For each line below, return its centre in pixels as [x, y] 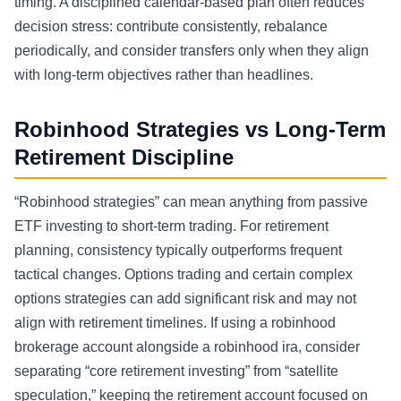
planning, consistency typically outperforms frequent [178, 250]
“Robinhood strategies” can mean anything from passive [191, 201]
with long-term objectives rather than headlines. [164, 75]
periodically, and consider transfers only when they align [192, 51]
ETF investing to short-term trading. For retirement [171, 226]
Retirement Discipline [124, 158]
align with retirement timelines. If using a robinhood [175, 322]
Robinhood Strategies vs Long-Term [200, 130]
